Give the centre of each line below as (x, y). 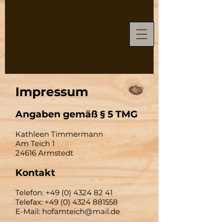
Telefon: (30, 193)
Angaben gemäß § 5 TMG (77, 114)
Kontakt (35, 173)
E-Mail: (29, 211)
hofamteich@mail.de (81, 211)
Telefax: (30, 202)
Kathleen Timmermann (59, 134)
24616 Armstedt (44, 153)
